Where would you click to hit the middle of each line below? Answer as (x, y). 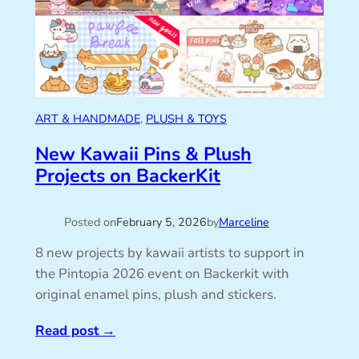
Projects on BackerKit (127, 175)
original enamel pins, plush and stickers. (155, 294)
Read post (67, 330)
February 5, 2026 (161, 222)
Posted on (90, 222)
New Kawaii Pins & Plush (143, 154)
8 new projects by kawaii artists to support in (169, 252)
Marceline (244, 222)
